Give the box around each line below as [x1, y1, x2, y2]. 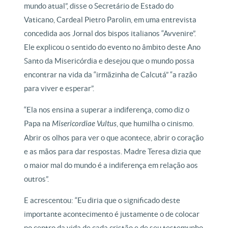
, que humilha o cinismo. [117, 119, 194, 128]
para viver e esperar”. [24, 83, 95, 93]
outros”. [24, 174, 49, 183]
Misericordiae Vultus [52, 119, 117, 128]
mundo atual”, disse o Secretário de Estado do [24, 1, 174, 10]
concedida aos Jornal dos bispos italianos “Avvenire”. [24, 28, 196, 38]
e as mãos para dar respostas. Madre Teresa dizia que [24, 147, 202, 156]
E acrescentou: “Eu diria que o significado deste [24, 195, 181, 205]
